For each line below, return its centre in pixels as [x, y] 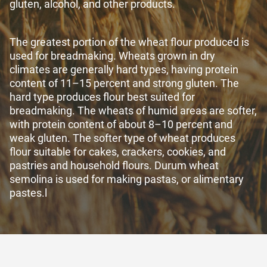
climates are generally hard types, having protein [124, 69]
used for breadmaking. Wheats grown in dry [112, 56]
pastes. [27, 193]
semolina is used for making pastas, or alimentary [127, 179]
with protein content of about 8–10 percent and [121, 124]
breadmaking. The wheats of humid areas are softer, [133, 111]
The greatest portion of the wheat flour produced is [129, 42]
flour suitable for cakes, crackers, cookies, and [118, 152]
